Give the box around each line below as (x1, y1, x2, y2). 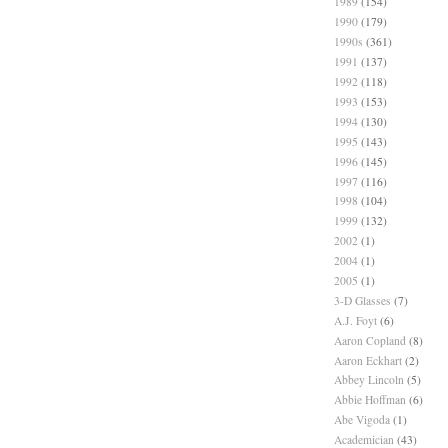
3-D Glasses (334, 292, 391, 308)
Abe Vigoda (334, 412, 390, 428)
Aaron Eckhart (334, 352, 402, 368)
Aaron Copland (334, 332, 406, 348)
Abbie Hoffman (334, 392, 406, 408)
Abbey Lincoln (334, 372, 404, 388)
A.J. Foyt (334, 312, 377, 328)
